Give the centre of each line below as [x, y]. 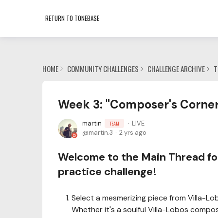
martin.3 [101, 133]
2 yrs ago [133, 133]
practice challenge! [109, 172]
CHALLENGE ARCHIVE [176, 69]
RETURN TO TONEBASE [72, 18]
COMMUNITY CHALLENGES [103, 69]
